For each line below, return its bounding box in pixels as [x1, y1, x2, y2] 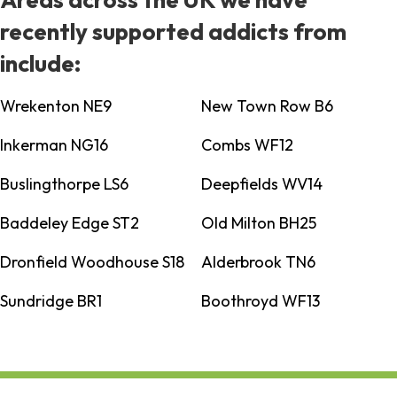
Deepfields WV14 [200, 174, 323, 195]
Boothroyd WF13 [200, 291, 320, 312]
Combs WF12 [200, 135, 293, 156]
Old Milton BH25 [200, 213, 316, 234]
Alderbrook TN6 [200, 252, 315, 273]
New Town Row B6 [200, 96, 333, 117]
